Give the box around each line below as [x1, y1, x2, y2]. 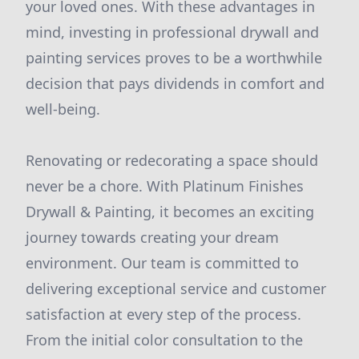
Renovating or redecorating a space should [26, 151, 318, 170]
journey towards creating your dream [26, 228, 279, 247]
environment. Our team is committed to [26, 253, 299, 272]
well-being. [26, 99, 100, 119]
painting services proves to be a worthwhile [26, 48, 322, 67]
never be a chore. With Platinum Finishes [26, 176, 304, 196]
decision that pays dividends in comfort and [26, 74, 325, 93]
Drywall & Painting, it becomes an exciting [26, 202, 314, 221]
